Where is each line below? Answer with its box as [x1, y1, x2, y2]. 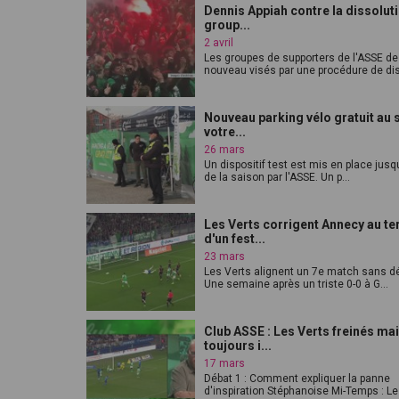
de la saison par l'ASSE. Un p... [204, 171, 350, 183]
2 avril [204, 37, 233, 49]
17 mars [204, 357, 245, 370]
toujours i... [204, 338, 272, 353]
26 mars [204, 143, 245, 156]
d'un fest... [204, 232, 265, 246]
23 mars [204, 250, 245, 263]
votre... [204, 125, 246, 139]
